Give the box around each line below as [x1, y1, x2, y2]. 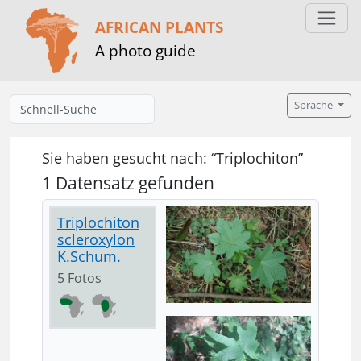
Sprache [294, 98, 336, 112]
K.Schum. [57, 247, 121, 266]
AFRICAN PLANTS [95, 15, 223, 38]
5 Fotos [68, 269, 102, 287]
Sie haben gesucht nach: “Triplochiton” [42, 148, 303, 168]
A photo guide [95, 39, 196, 61]
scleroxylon [57, 230, 135, 249]
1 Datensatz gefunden [42, 172, 214, 194]
